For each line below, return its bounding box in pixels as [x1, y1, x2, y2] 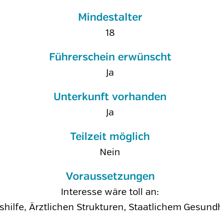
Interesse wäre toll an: [61, 186, 159, 198]
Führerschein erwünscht [49, 52, 171, 63]
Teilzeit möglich [70, 132, 150, 142]
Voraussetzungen [65, 171, 155, 182]
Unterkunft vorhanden [54, 92, 166, 103]
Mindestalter [78, 12, 142, 23]
